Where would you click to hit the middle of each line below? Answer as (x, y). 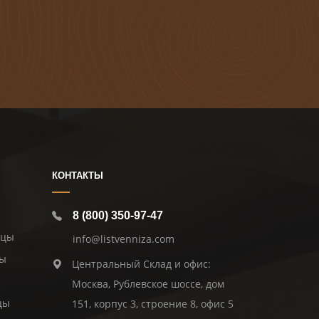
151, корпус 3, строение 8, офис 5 (153, 304)
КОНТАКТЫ (78, 176)
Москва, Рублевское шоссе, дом (148, 284)
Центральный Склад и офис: (141, 264)
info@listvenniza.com (124, 239)
